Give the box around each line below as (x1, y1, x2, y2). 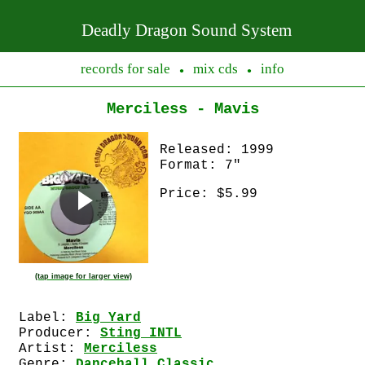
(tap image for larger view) (35, 272, 132, 281)
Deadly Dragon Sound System (81, 20, 292, 39)
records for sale (81, 61, 170, 77)
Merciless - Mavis (106, 99, 259, 118)
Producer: (19, 326, 100, 341)
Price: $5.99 (160, 187, 257, 201)
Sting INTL (100, 326, 182, 341)
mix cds (193, 61, 238, 77)
